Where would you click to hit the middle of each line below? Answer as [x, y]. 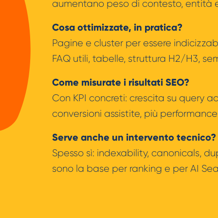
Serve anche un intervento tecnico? [134, 137]
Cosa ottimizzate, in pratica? [117, 27]
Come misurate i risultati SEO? [121, 82]
